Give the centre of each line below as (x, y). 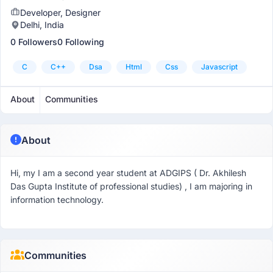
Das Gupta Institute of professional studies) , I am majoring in (131, 186)
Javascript (219, 67)
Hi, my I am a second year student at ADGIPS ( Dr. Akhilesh (128, 173)
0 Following (81, 42)
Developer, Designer (60, 12)
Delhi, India (42, 25)
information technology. (57, 200)
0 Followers (34, 42)
